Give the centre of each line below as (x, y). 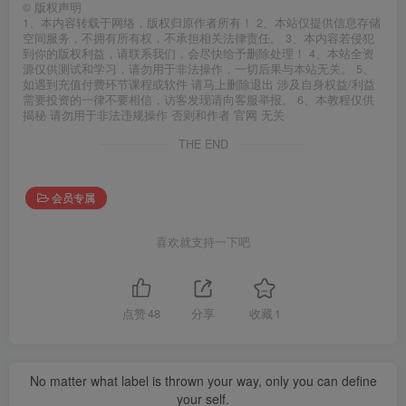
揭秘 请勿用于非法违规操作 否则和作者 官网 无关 (154, 115)
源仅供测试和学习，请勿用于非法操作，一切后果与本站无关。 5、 (198, 68)
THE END (203, 144)
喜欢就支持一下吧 (203, 242)
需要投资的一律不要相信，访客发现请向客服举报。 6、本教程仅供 (198, 99)
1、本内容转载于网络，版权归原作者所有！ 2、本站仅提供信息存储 (202, 22)
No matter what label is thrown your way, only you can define (203, 381)
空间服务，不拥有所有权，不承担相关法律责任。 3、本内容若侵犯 (198, 38)
